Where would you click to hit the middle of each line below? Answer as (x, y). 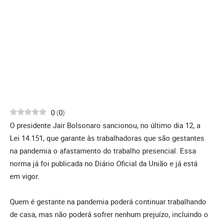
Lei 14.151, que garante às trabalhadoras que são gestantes (107, 138)
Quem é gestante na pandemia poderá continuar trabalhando (108, 202)
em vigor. (25, 176)
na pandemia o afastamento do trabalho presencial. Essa (103, 151)
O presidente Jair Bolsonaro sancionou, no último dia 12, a (105, 125)
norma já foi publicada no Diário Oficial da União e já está (104, 164)
